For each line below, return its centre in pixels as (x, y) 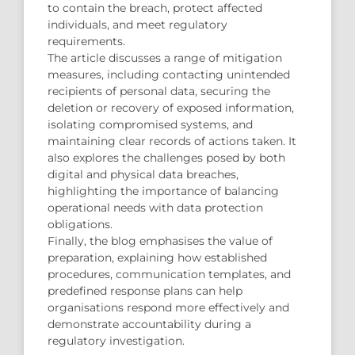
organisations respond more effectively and (168, 307)
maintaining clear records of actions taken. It (172, 141)
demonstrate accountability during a (149, 324)
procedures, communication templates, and (169, 274)
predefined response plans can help (145, 290)
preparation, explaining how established (157, 257)
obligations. (80, 224)
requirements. (86, 41)
